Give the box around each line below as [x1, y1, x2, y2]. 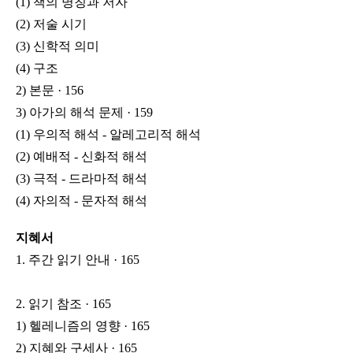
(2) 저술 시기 [16, 17, 87, 31]
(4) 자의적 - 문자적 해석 [16, 194, 147, 207]
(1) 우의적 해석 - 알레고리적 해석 [16, 128, 201, 141]
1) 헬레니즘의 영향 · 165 [16, 319, 150, 333]
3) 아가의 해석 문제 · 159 [16, 106, 153, 119]
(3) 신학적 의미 [16, 39, 99, 53]
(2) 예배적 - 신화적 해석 [16, 150, 147, 163]
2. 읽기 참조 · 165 [16, 297, 111, 310]
